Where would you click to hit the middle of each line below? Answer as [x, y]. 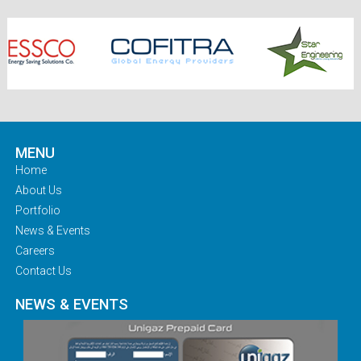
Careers [35, 250]
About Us [38, 190]
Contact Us [43, 270]
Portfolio [37, 210]
